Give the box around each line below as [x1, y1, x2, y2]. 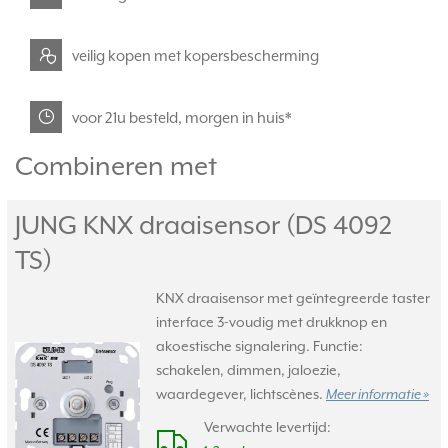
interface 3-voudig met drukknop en [156, 314, 387, 330]
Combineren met [15, 151, 217, 181]
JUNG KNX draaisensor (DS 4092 [15, 210, 392, 240]
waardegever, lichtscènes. [156, 386, 326, 402]
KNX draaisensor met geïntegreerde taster [156, 290, 430, 306]
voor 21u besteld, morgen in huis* [72, 108, 291, 126]
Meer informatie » [326, 387, 429, 403]
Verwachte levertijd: [204, 419, 331, 435]
